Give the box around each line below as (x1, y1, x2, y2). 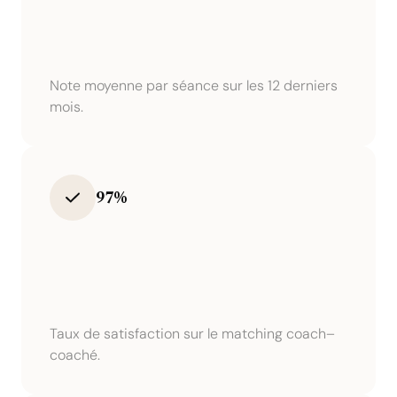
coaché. (50, 346, 100, 364)
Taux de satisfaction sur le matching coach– (50, 324, 335, 343)
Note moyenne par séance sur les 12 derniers (50, 76, 338, 95)
